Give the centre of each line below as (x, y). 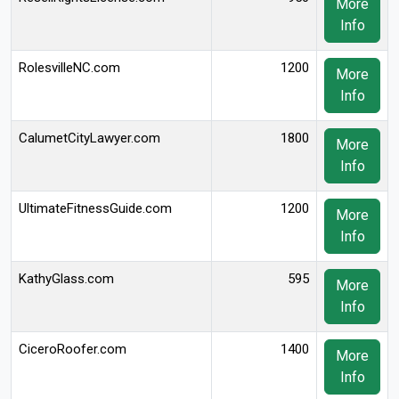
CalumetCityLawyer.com (90, 138)
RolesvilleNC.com (69, 68)
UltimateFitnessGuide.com (95, 208)
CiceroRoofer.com (73, 349)
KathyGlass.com (66, 279)
